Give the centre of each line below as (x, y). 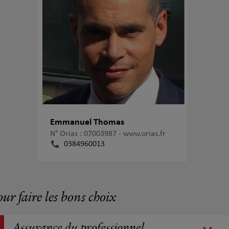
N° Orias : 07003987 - (87, 134)
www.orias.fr (144, 134)
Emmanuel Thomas (87, 123)
